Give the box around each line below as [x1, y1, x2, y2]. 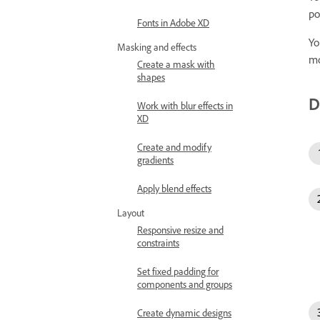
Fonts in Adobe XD [137, 16, 209, 29]
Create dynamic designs [137, 306, 231, 319]
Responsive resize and [137, 224, 224, 236]
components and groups [137, 278, 232, 290]
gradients [137, 154, 174, 166]
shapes [137, 71, 165, 83]
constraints [137, 236, 179, 249]
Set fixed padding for [137, 265, 219, 277]
